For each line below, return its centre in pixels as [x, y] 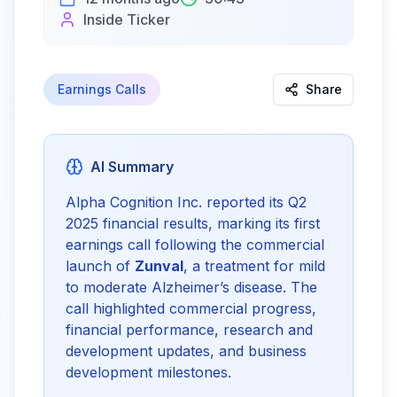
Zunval [159, 266]
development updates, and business [186, 351]
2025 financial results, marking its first [193, 223]
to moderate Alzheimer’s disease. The [191, 287]
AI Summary [132, 167]
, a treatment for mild [254, 266]
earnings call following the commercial [195, 245]
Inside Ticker [127, 19]
